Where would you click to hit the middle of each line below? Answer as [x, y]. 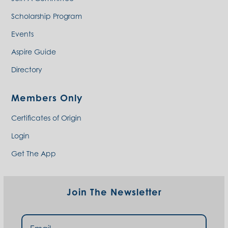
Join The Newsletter [114, 192]
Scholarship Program [47, 16]
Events [22, 34]
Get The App [34, 154]
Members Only [47, 98]
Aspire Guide [34, 52]
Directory [27, 70]
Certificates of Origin [46, 118]
